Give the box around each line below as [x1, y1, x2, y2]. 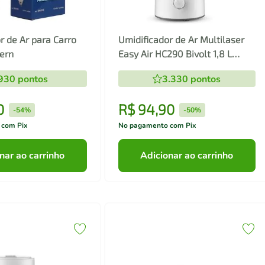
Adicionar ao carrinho [140, 148, 234, 162]
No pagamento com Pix [118, 121, 196, 131]
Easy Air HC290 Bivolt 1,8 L [118, 48, 232, 60]
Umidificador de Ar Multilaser [118, 34, 244, 46]
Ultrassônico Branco [118, 62, 205, 74]
